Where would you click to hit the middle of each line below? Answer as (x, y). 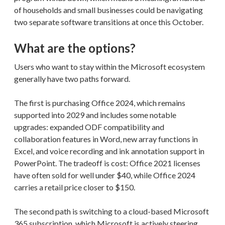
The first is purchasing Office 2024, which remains (100, 102)
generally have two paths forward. (73, 78)
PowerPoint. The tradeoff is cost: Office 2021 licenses (107, 163)
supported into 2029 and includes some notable (95, 115)
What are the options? (75, 48)
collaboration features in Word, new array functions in (106, 139)
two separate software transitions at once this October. (109, 22)
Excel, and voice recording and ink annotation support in (109, 151)
